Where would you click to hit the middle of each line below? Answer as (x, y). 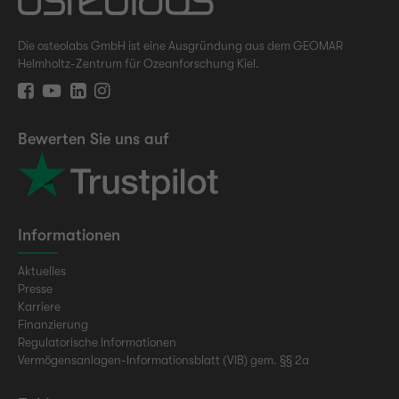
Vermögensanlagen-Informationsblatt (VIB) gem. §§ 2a (163, 361)
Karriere (39, 307)
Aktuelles (42, 272)
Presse (35, 289)
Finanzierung (53, 325)
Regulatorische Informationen (97, 343)
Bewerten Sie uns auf (94, 139)
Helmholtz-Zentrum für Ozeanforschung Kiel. (138, 64)
